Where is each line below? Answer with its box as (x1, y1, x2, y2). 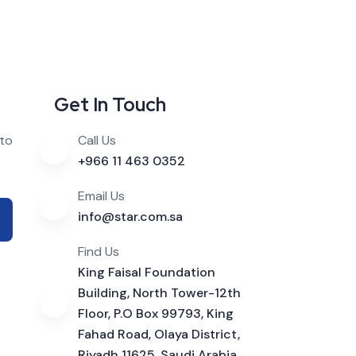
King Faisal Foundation (78, 263, 216, 281)
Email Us (78, 187, 126, 204)
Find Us (78, 242, 120, 260)
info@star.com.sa (78, 207, 184, 225)
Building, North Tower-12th (78, 284, 242, 301)
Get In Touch (54, 91, 167, 117)
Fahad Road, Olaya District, (78, 325, 241, 342)
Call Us (78, 131, 117, 149)
